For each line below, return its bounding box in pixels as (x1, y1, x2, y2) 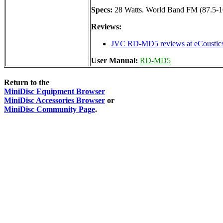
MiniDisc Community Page (4, 105, 95, 114)
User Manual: (91, 56, 140, 65)
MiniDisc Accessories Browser (4, 96, 105, 105)
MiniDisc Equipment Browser (4, 87, 105, 96)
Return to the (4, 78, 49, 87)
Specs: (91, 5, 112, 14)
